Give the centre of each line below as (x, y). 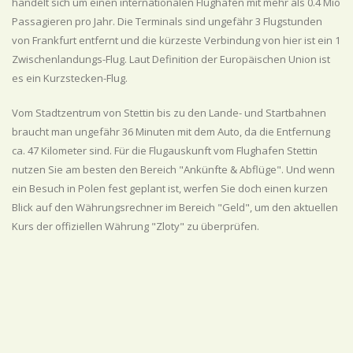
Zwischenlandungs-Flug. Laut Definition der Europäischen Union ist (171, 59)
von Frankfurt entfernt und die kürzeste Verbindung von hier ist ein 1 (176, 40)
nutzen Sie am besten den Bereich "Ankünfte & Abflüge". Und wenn (173, 169)
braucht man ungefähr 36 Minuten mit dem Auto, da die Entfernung (171, 132)
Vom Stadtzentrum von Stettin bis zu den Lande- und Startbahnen (169, 113)
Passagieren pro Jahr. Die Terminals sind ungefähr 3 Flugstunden (167, 21)
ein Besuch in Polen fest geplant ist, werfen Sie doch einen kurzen (170, 188)
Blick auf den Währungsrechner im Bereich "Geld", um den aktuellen (175, 207)
